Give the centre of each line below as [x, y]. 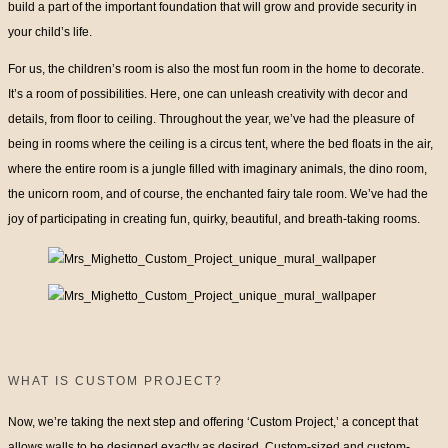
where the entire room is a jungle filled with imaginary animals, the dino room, [217, 169]
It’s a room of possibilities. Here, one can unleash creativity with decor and [208, 94]
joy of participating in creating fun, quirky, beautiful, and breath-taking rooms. [214, 219]
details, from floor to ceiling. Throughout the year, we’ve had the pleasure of [211, 119]
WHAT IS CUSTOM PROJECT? [115, 381]
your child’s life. [50, 32]
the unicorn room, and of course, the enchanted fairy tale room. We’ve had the [218, 194]
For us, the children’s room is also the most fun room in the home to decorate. [216, 69]
